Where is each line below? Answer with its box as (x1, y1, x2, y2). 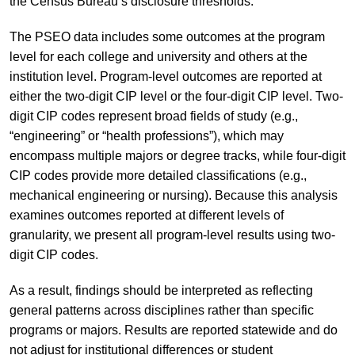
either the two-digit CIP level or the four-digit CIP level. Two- (9, 89, 343, 103)
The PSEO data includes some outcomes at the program (9, 29, 325, 44)
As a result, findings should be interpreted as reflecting (9, 283, 313, 297)
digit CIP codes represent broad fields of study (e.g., (9, 109, 298, 123)
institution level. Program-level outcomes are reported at (9, 69, 322, 83)
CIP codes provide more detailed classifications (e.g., (9, 168, 307, 182)
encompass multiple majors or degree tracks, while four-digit (9, 148, 345, 162)
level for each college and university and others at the (9, 49, 307, 63)
